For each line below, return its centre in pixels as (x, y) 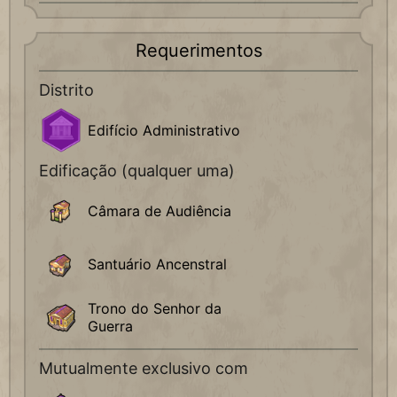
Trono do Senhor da (155, 309)
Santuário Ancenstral (157, 265)
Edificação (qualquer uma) (137, 171)
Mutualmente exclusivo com (144, 369)
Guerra (110, 327)
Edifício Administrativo (164, 131)
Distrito (66, 90)
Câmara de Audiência (160, 211)
